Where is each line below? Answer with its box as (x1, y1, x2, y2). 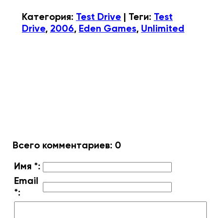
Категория (21, 10, 71, 22)
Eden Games (78, 22, 136, 34)
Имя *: (14, 160, 40, 172)
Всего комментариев (12, 139, 110, 151)
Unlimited (141, 22, 184, 34)
